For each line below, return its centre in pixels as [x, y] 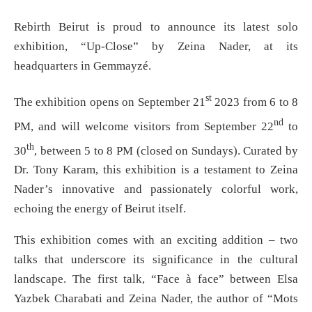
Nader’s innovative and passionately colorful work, [156, 189]
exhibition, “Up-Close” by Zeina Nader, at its [156, 47]
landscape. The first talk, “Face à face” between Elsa [156, 279]
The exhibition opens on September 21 [110, 102]
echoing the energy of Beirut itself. [100, 209]
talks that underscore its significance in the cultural [156, 260]
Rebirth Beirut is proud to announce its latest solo [156, 27]
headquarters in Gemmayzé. [83, 66]
